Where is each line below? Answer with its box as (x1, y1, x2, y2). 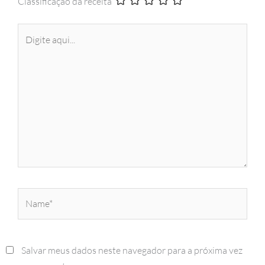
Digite (17, 25, 42, 37)
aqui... (17, 41, 40, 53)
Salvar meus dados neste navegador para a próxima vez (21, 244, 243, 256)
